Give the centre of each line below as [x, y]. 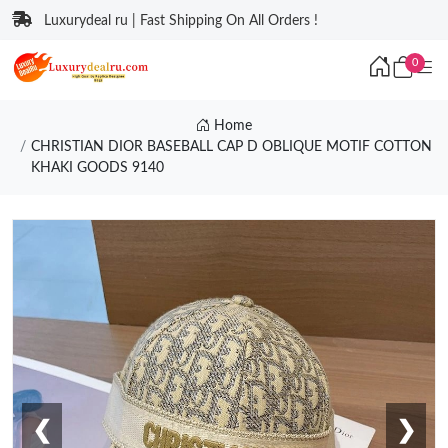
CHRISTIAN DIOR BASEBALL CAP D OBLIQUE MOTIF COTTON [231, 147]
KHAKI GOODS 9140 [97, 168]
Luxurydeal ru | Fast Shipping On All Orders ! [181, 21]
